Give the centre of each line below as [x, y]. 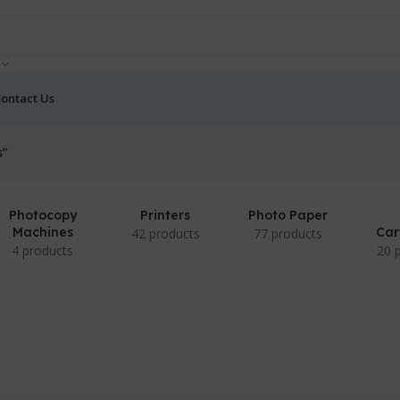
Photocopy [42, 215]
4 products [43, 250]
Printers [166, 215]
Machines [42, 232]
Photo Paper [288, 215]
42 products [165, 233]
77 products [288, 233]
